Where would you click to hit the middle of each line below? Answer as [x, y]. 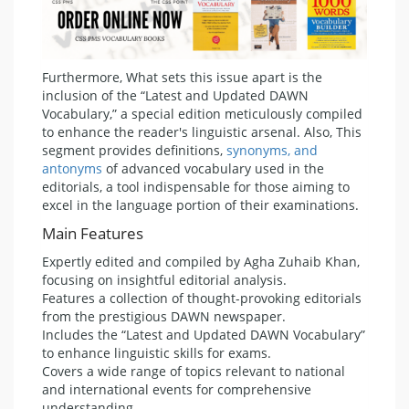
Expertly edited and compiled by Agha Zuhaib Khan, [201, 261]
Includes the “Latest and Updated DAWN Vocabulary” [204, 334]
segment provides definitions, [134, 150]
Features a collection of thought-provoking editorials [202, 298]
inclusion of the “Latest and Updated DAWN [175, 95]
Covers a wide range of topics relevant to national [194, 371]
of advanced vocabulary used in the [213, 168]
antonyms [72, 168]
